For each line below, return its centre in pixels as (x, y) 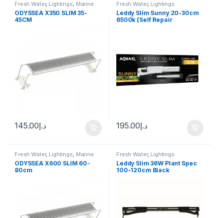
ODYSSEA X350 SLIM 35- (51, 13)
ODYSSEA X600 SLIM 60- (52, 163)
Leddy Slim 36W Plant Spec (156, 163)
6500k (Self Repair (144, 19)
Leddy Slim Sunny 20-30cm (157, 13)
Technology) (135, 26)
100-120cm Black (143, 170)
